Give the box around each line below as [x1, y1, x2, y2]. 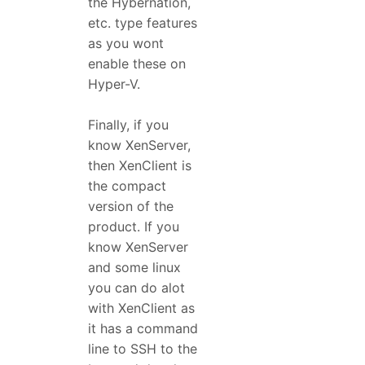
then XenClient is [88, 157, 191, 174]
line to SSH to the [88, 341, 197, 358]
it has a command [88, 320, 198, 337]
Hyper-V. [88, 75, 140, 92]
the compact [88, 178, 166, 195]
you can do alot [88, 279, 185, 297]
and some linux [88, 259, 181, 276]
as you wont [88, 34, 164, 51]
